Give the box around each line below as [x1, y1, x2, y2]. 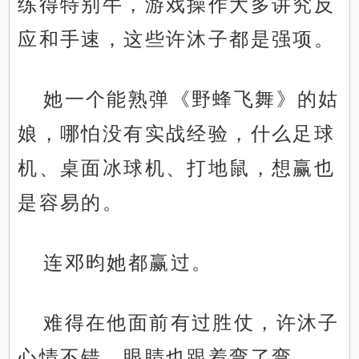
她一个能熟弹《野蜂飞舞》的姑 [43, 88, 340, 111]
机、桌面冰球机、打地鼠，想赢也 [18, 157, 336, 179]
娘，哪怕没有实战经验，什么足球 [18, 123, 336, 145]
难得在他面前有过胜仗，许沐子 [43, 312, 340, 334]
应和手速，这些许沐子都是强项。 [18, 28, 336, 50]
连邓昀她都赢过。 [43, 252, 213, 274]
